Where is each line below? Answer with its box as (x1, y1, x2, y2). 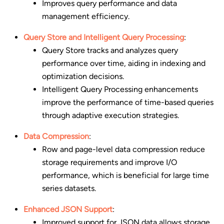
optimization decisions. (42, 71, 124, 81)
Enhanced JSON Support (23, 204, 112, 214)
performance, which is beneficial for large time (42, 170, 209, 180)
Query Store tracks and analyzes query (42, 45, 178, 55)
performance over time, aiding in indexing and (42, 58, 206, 68)
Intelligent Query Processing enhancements (42, 84, 198, 94)
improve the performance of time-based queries (42, 97, 214, 107)
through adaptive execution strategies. (42, 110, 179, 120)
